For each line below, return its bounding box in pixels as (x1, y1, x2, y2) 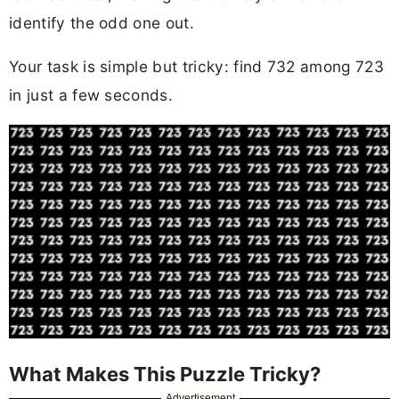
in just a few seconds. (9, 85, 174, 105)
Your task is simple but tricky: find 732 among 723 (9, 57, 385, 77)
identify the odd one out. (9, 12, 195, 32)
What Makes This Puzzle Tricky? (9, 362, 321, 387)
